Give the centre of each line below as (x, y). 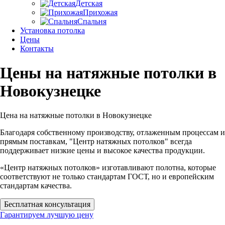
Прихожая (100, 12)
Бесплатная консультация (47, 204)
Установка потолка (52, 30)
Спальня (92, 21)
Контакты (37, 48)
